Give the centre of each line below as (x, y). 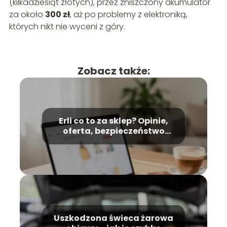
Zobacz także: (113, 71)
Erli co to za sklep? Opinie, (113, 121)
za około (27, 14)
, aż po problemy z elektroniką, (128, 14)
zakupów (113, 141)
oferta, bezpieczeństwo (113, 131)
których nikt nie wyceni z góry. (67, 26)
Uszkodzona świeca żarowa (113, 218)
